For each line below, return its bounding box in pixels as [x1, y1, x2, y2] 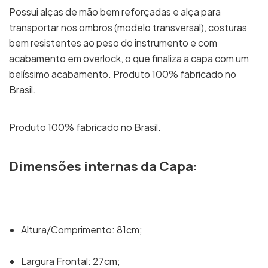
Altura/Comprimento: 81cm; [21, 223, 142, 236]
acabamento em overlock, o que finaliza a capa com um [9, 52, 249, 65]
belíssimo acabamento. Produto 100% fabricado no [9, 68, 236, 80]
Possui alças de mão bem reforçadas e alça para [9, 5, 221, 18]
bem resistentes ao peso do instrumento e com [9, 36, 217, 49]
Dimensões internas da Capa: [9, 157, 197, 175]
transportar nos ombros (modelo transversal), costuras [9, 21, 247, 33]
